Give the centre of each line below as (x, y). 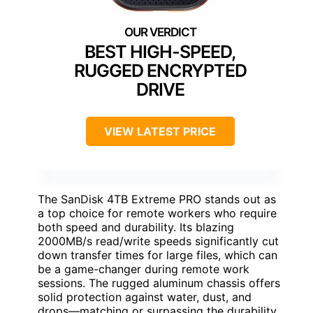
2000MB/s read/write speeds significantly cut (158, 241)
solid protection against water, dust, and (145, 297)
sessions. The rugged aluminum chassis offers (159, 283)
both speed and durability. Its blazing (136, 227)
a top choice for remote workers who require (157, 213)
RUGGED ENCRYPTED (160, 70)
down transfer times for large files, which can (158, 255)
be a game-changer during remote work (144, 269)
